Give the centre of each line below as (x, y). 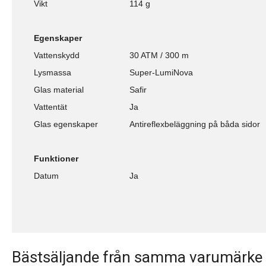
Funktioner (56, 158)
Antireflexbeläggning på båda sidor (195, 124)
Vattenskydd (57, 55)
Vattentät (50, 107)
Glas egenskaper (66, 124)
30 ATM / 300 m (159, 55)
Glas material (59, 89)
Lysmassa (53, 72)
